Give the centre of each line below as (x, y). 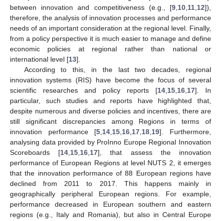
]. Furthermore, (185, 131)
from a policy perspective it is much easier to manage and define (110, 38)
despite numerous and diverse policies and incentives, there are (110, 111)
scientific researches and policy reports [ (84, 90)
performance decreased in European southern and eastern (110, 204)
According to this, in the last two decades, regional (117, 69)
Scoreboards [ (35, 152)
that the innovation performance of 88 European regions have (110, 173)
